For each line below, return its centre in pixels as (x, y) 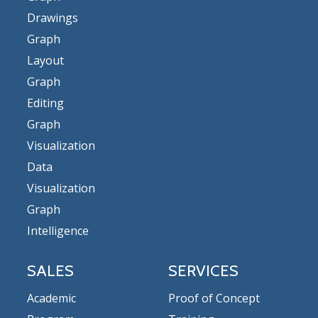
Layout (45, 60)
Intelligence (58, 230)
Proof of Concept (214, 298)
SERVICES (204, 270)
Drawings (53, 17)
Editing (45, 103)
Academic (51, 298)
